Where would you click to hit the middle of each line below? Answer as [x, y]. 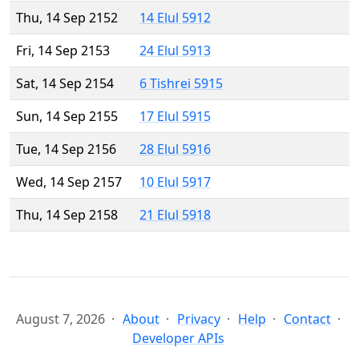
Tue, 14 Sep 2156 [66, 149]
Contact [307, 319]
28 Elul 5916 [175, 149]
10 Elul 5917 [175, 182]
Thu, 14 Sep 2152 [67, 18]
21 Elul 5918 [175, 215]
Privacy [199, 319]
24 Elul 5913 [175, 51]
